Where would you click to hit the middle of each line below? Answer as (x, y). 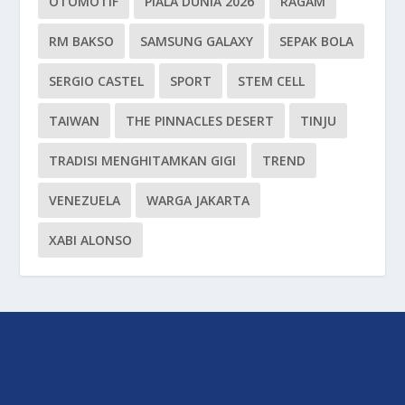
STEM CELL (272, 80)
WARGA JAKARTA (198, 200)
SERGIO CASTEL (97, 80)
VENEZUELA (85, 200)
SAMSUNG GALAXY (197, 41)
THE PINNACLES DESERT (200, 120)
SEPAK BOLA (317, 41)
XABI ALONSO (91, 240)
